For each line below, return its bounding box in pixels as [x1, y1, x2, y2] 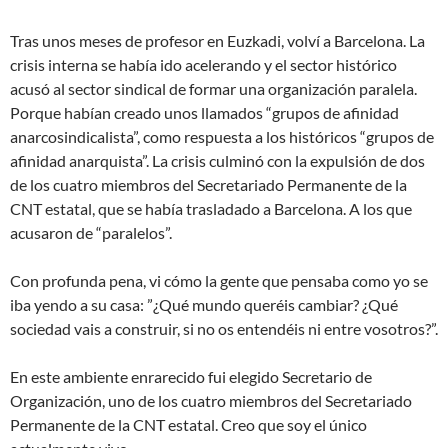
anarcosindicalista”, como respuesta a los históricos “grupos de [10, 127, 434, 147]
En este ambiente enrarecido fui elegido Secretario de [10, 367, 372, 387]
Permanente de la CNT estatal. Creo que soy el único [10, 415, 367, 435]
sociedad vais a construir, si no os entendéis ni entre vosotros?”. [10, 319, 438, 339]
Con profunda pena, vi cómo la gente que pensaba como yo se [10, 271, 428, 291]
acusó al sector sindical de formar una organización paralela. [10, 79, 417, 99]
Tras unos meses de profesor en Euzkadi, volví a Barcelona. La [10, 31, 425, 51]
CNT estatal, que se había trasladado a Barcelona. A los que [10, 199, 412, 219]
